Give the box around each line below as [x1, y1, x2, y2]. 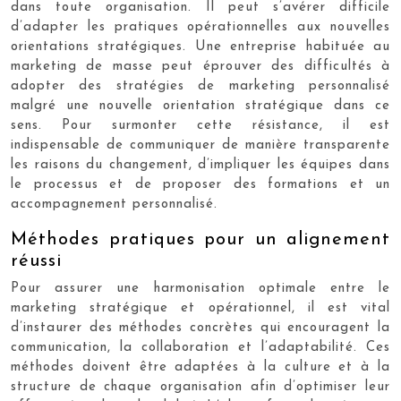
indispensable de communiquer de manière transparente [11, 139, 390, 152]
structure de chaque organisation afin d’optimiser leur [11, 380, 390, 394]
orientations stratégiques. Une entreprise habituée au [11, 40, 390, 54]
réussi [11, 252, 62, 270]
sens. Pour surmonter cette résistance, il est [11, 119, 390, 132]
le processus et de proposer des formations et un [11, 178, 390, 192]
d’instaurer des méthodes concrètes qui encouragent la [11, 321, 390, 335]
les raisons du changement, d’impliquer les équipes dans [11, 158, 390, 172]
